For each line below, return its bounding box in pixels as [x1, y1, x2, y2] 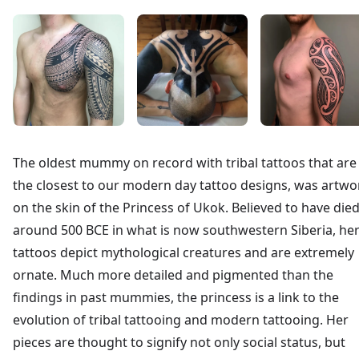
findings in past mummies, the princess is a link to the [13, 288, 339, 306]
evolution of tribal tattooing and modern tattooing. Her [13, 310, 349, 329]
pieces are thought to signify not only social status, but [13, 333, 345, 351]
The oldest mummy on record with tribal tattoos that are [13, 153, 357, 171]
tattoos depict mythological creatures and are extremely [13, 243, 354, 261]
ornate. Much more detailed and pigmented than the [13, 265, 333, 284]
